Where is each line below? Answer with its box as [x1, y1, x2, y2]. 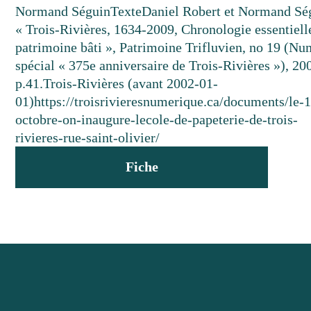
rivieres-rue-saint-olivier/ [15, 130, 160, 145]
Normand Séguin [15, 3, 111, 19]
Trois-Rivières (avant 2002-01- [43, 76, 219, 91]
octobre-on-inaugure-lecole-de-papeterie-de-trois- [15, 112, 299, 127]
